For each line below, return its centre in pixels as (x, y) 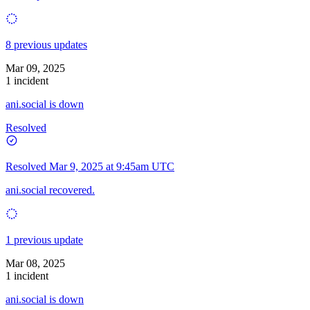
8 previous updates (46, 44)
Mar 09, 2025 (35, 68)
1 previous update (44, 239)
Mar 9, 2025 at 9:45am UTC (112, 166)
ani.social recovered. (50, 190)
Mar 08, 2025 (35, 263)
